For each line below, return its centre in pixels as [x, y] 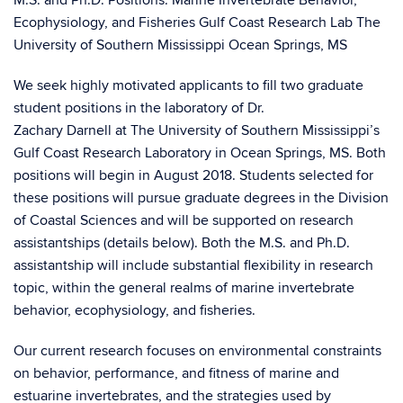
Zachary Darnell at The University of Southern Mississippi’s [197, 130]
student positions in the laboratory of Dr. [139, 108]
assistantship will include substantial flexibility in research [193, 265]
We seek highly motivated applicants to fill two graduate [188, 85]
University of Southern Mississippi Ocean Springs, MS [180, 45]
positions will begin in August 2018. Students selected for [193, 175]
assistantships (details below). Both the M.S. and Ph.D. [182, 243]
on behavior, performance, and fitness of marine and [176, 373]
